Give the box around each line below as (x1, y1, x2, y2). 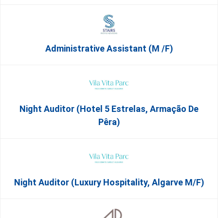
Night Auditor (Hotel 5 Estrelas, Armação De (19, 104, 199, 114)
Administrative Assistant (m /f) (45, 43, 173, 54)
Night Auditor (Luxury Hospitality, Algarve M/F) (14, 177, 204, 187)
